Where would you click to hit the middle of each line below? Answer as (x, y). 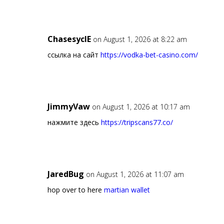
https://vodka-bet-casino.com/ (149, 55)
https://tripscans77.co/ (137, 122)
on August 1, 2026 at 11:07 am (135, 174)
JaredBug (65, 174)
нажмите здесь (74, 122)
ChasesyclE (69, 39)
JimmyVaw (68, 107)
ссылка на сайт (74, 55)
